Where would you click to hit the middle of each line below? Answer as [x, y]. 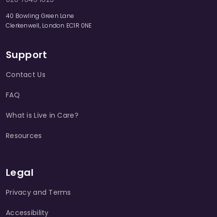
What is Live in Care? [42, 116]
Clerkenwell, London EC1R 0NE [49, 26]
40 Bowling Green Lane [40, 16]
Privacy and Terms [39, 193]
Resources [24, 136]
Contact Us [26, 75]
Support [27, 55]
